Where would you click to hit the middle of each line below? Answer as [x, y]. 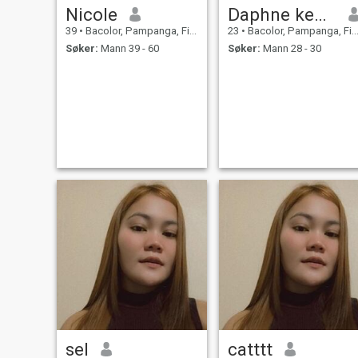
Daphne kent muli [320, 14]
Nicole [91, 14]
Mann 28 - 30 [290, 49]
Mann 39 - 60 [128, 49]
